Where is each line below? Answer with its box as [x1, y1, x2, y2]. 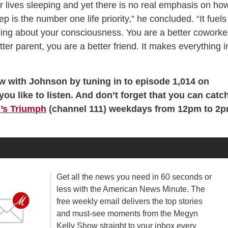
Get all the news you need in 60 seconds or [56, 173, 212, 182]
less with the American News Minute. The [56, 185, 205, 194]
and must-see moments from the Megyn [56, 209, 198, 218]
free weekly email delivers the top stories [56, 197, 203, 206]
